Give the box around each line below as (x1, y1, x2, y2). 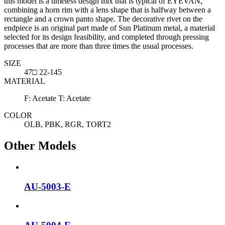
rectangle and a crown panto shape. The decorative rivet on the (4, 15, 202, 24)
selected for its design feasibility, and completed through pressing (4, 33, 209, 42)
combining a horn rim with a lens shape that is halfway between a (4, 6, 211, 15)
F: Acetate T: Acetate (24, 94, 90, 103)
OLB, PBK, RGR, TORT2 (24, 120, 111, 129)
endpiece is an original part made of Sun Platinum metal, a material (4, 24, 215, 33)
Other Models (4, 139, 76, 152)
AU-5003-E (24, 181, 71, 192)
